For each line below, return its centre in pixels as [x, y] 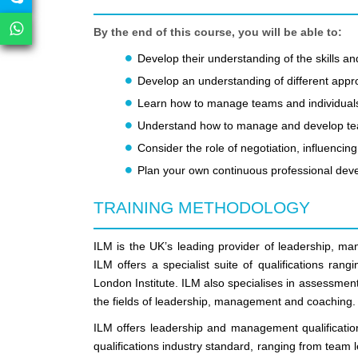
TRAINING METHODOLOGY [202, 208]
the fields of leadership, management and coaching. [225, 302]
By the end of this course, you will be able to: [218, 32]
